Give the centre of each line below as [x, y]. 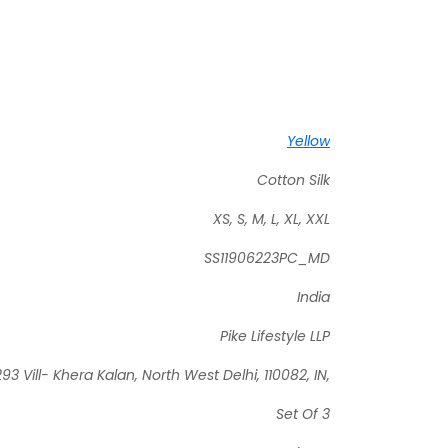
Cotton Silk [293, 179]
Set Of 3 [303, 413]
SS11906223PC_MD [267, 257]
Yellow [308, 140]
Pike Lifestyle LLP [275, 335]
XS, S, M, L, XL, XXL [271, 218]
